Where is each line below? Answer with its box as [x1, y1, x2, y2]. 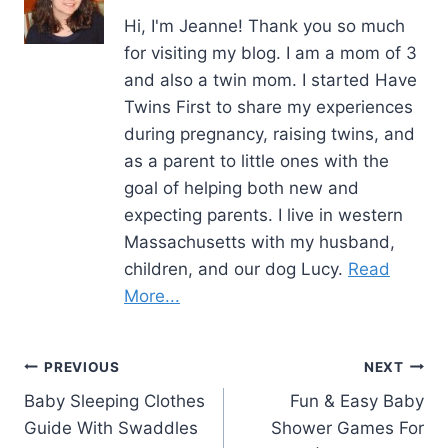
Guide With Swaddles [24, 418, 198, 438]
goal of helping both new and [124, 178, 359, 198]
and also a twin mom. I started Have [124, 70, 417, 90]
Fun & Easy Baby [290, 391, 424, 411]
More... [124, 286, 180, 306]
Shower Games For [271, 418, 424, 438]
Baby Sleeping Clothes [24, 391, 205, 411]
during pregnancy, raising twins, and [124, 124, 415, 144]
